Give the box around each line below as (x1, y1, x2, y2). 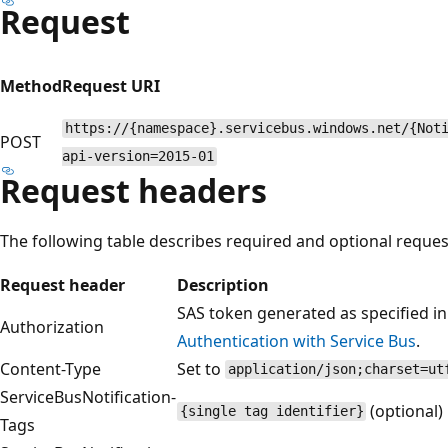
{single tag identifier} (179, 403, 364, 420)
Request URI (62, 74, 160, 97)
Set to (177, 357, 225, 380)
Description (177, 273, 269, 296)
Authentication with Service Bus (177, 329, 416, 352)
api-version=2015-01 (62, 148, 214, 165)
